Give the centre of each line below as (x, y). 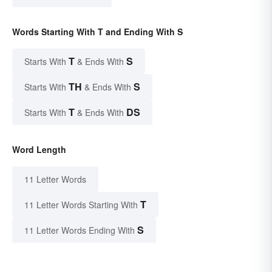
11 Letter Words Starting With (81, 205)
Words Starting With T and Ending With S (97, 32)
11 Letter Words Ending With (80, 230)
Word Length (39, 150)
